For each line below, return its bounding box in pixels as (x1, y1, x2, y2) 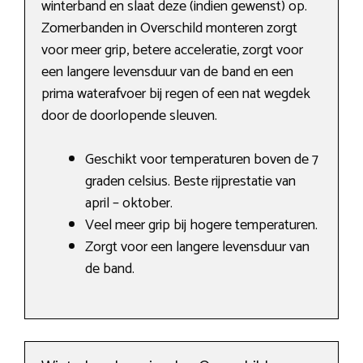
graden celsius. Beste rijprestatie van (85, 169, 296, 194)
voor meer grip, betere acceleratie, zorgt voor (41, 38, 303, 63)
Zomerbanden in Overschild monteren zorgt (41, 16, 297, 41)
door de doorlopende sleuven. (41, 104, 217, 129)
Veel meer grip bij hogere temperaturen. (85, 213, 318, 238)
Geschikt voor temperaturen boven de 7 (85, 147, 318, 173)
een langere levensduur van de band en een (41, 60, 293, 85)
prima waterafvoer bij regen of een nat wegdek (41, 82, 310, 107)
